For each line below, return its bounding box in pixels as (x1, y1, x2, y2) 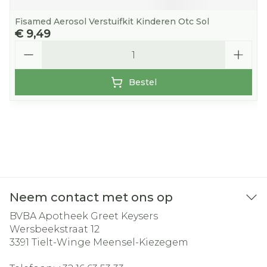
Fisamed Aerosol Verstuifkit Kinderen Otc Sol (15, 16, 209, 27)
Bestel (128, 77, 157, 88)
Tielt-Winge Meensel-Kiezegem (32, 237, 188, 248)
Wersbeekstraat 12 (10, 223, 100, 235)
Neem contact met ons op (10, 190, 173, 204)
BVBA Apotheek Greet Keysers (10, 210, 158, 222)
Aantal (14, 40, 46, 51)
